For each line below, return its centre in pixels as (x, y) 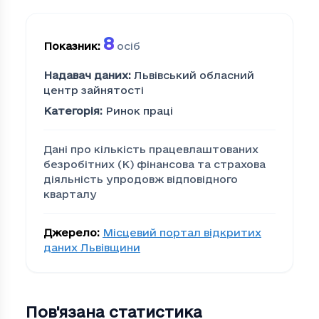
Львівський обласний (194, 75)
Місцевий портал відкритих (182, 233)
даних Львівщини (92, 248)
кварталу (70, 194)
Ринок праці (139, 111)
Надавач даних (86, 75)
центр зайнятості (94, 90)
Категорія (72, 111)
